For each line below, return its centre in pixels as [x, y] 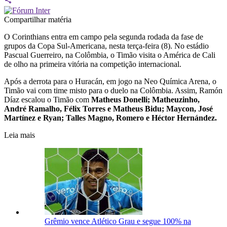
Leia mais [20, 135]
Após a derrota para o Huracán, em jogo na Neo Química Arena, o [110, 81]
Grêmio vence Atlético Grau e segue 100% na [118, 221]
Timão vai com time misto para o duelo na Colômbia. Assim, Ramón [113, 90]
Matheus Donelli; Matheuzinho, [145, 99]
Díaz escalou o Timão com [48, 99]
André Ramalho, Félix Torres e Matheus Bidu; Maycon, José [108, 108]
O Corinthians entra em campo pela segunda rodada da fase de [104, 36]
